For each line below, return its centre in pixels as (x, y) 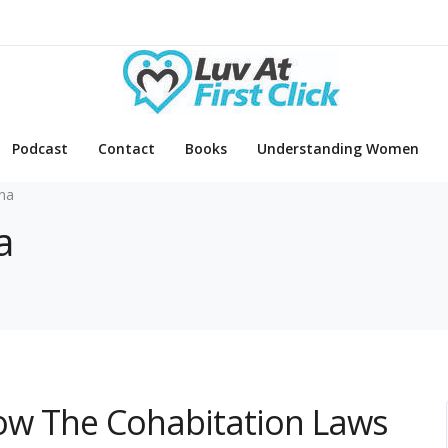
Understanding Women (338, 149)
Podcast (40, 149)
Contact (126, 149)
